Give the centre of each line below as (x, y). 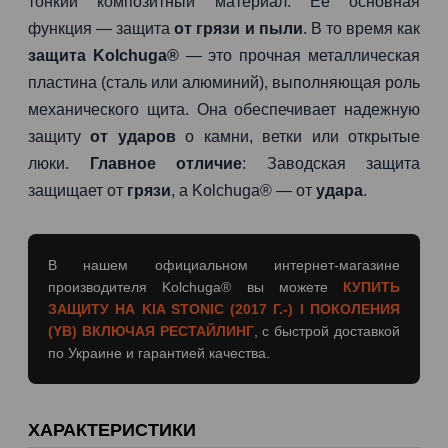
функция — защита (101, 28)
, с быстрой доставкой (327, 331)
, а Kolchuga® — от (243, 190)
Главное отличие (165, 163)
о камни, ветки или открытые (298, 136)
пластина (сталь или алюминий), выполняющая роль (224, 82)
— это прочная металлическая (299, 55)
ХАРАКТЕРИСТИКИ (112, 430)
